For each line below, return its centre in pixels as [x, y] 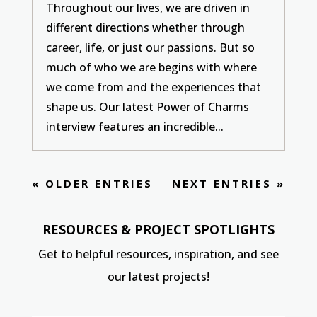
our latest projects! [158, 276]
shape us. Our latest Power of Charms [147, 106]
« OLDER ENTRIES [92, 183]
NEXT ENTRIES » [229, 183]
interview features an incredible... [134, 126]
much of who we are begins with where [151, 67]
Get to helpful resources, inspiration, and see [158, 254]
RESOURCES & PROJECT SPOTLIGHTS [158, 229]
